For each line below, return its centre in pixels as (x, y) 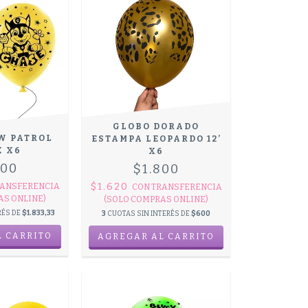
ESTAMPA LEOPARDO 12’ (156, 139)
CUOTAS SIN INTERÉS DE (150, 214)
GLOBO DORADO (156, 127)
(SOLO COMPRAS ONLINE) (156, 200)
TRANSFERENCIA (186, 187)
